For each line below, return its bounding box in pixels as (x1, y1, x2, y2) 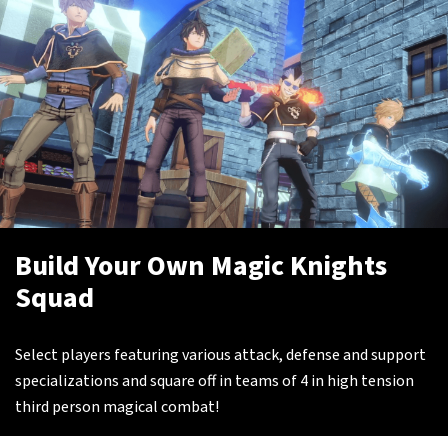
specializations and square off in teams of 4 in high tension (15, 370, 414, 393)
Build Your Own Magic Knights (15, 246, 387, 287)
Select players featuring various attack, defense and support (15, 344, 426, 367)
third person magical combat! (15, 396, 219, 419)
